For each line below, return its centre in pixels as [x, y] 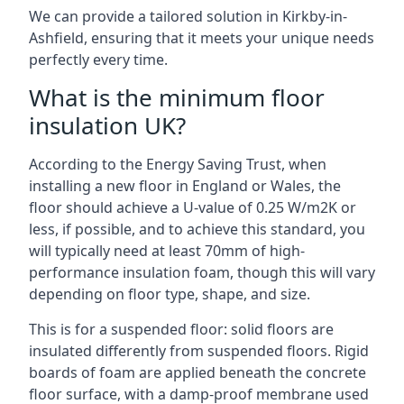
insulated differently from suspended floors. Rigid [199, 351]
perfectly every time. [98, 60]
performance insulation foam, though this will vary [202, 272]
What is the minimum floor [177, 97]
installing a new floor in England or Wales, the [185, 186]
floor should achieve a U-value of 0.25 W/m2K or [193, 207]
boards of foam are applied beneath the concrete [197, 372]
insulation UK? [107, 125]
